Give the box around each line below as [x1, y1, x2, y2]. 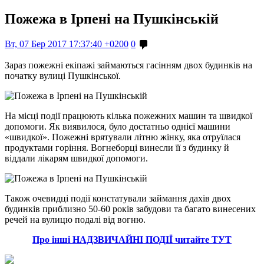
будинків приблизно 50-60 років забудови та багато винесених [5, 203, 256, 214]
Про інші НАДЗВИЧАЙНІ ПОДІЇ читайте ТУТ [32, 234, 232, 245]
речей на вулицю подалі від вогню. [5, 214, 146, 225]
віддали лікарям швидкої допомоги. [5, 153, 148, 163]
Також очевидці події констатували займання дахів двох [5, 193, 231, 203]
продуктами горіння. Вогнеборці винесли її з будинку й [5, 142, 229, 153]
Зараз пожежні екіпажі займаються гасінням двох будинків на [5, 60, 252, 70]
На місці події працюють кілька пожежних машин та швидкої [5, 110, 252, 121]
